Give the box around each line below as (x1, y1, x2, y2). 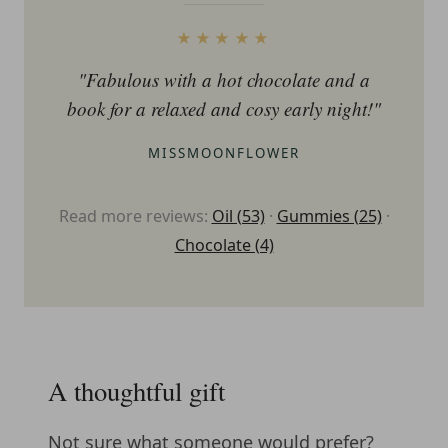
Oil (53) (211, 204, 265, 227)
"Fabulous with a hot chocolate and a (78, 66, 370, 92)
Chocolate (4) (174, 233, 274, 256)
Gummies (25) (276, 204, 382, 227)
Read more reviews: (58, 204, 212, 227)
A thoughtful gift (47, 372, 225, 408)
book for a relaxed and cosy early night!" (67, 95, 381, 121)
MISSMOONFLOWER (148, 143, 300, 162)
